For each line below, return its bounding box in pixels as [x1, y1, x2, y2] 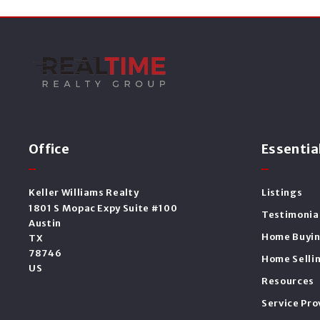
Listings [261, 186, 303, 199]
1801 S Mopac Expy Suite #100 [29, 202, 178, 214]
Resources [261, 275, 314, 287]
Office [29, 141, 70, 157]
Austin [29, 217, 61, 229]
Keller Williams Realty [29, 186, 139, 199]
